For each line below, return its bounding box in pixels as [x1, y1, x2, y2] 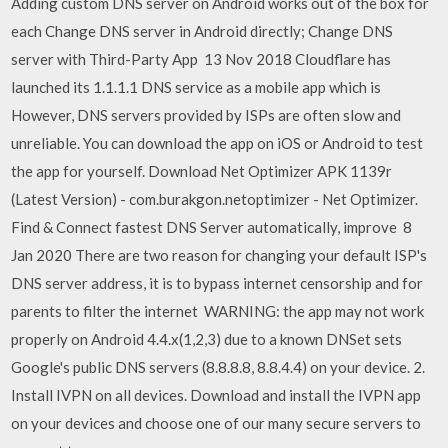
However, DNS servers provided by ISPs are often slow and [11, 105, 402, 124]
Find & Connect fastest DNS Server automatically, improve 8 [11, 217, 413, 236]
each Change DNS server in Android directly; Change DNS [11, 21, 394, 40]
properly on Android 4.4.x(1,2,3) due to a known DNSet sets [11, 329, 403, 348]
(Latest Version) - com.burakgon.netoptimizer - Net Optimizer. [11, 189, 419, 208]
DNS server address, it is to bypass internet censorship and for [11, 273, 424, 292]
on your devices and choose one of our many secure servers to [11, 413, 422, 432]
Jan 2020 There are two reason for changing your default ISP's [11, 245, 428, 264]
